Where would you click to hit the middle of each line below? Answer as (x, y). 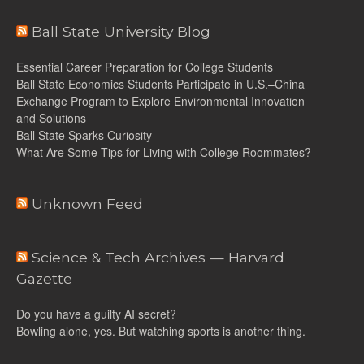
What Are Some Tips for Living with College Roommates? (164, 152)
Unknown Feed (87, 203)
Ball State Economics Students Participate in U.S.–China (160, 83)
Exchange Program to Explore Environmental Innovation (160, 100)
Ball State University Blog (121, 31)
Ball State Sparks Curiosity (84, 134)
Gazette (44, 278)
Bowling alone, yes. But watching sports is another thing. (161, 330)
